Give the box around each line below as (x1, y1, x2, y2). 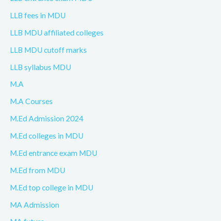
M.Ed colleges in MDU (10, 131, 83, 140)
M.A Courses (10, 97, 53, 106)
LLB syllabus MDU (10, 62, 71, 72)
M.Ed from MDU (10, 165, 65, 175)
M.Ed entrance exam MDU (10, 148, 97, 157)
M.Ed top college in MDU (10, 183, 93, 192)
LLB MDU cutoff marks (10, 45, 87, 54)
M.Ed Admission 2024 (10, 114, 83, 123)
